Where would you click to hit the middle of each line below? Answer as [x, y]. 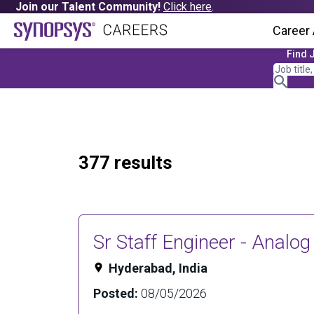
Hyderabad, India [158, 268]
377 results [125, 163]
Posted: [117, 293]
